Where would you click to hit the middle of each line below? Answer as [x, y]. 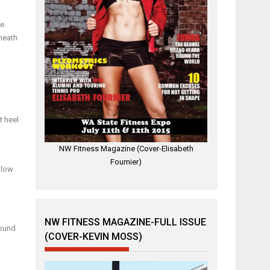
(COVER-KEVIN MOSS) [94, 236]
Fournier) [126, 162]
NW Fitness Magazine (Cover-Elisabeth [126, 149]
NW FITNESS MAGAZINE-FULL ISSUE [126, 222]
